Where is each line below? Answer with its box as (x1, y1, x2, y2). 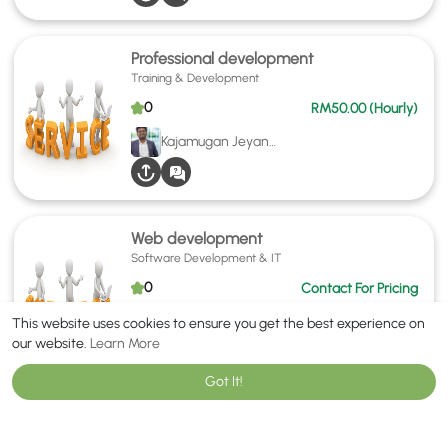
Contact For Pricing (301, 280, 418, 298)
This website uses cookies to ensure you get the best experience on (12, 315, 425, 332)
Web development (131, 229, 264, 249)
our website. (12, 335, 90, 352)
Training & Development (131, 71, 260, 86)
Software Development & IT (131, 251, 283, 266)
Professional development (131, 49, 315, 69)
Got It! (205, 373, 243, 390)
